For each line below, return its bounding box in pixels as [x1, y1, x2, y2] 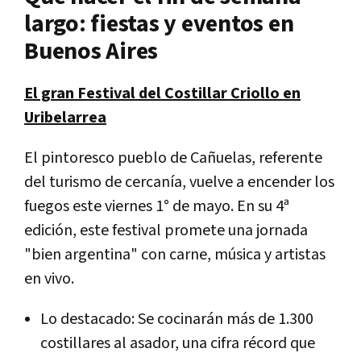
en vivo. [24, 268, 74, 289]
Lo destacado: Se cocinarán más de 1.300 [40, 308, 313, 330]
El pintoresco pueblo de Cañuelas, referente [24, 147, 322, 168]
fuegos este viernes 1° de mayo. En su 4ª [24, 195, 289, 217]
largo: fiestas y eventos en [24, 7, 294, 40]
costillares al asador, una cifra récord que [40, 332, 315, 354]
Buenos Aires [24, 35, 158, 68]
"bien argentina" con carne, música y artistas [24, 243, 326, 265]
